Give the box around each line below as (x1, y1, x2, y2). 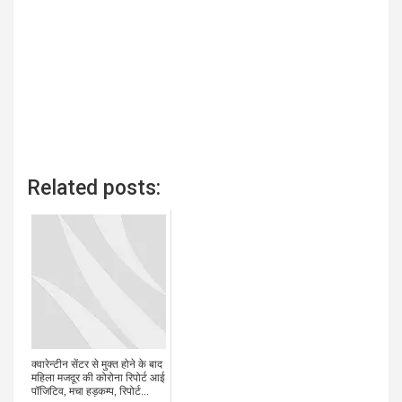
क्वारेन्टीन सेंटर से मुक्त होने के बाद (31, 358, 162, 371)
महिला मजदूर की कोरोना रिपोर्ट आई (31, 371, 165, 385)
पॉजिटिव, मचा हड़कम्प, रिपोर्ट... (31, 385, 149, 398)
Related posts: (27, 176, 161, 201)
